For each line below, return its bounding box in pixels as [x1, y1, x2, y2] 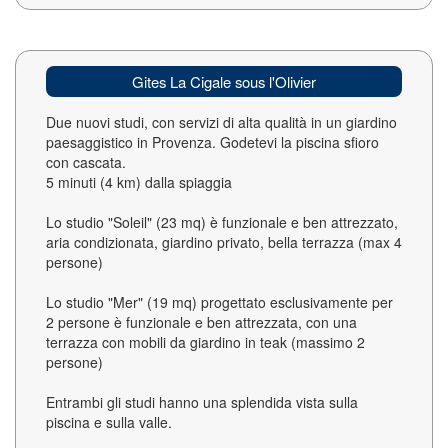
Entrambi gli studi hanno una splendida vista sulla [46, 392, 358, 412]
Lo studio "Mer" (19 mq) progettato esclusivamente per [46, 292, 393, 312]
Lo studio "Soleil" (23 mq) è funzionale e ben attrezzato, [46, 212, 398, 232]
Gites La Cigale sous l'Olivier [132, 71, 316, 92]
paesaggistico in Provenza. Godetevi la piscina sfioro [46, 132, 379, 152]
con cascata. [46, 152, 126, 172]
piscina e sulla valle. [46, 412, 172, 432]
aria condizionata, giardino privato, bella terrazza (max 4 [46, 232, 402, 252]
